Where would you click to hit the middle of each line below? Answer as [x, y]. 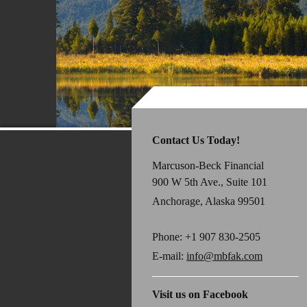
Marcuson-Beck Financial [208, 166]
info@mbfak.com [224, 256]
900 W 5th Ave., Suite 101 [210, 182]
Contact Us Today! [196, 140]
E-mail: [169, 256]
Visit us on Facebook [200, 295]
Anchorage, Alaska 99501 [209, 201]
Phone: [169, 237]
